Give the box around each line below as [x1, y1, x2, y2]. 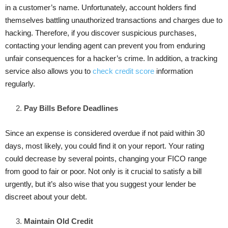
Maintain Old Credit [24, 216, 93, 225]
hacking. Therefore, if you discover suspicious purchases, [5, 28, 196, 37]
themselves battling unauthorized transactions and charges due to [5, 15, 222, 24]
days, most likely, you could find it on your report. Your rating [5, 141, 204, 150]
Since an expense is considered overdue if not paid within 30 [5, 128, 205, 137]
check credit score [93, 66, 154, 75]
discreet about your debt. [5, 192, 87, 201]
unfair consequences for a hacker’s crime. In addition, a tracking [5, 53, 217, 63]
